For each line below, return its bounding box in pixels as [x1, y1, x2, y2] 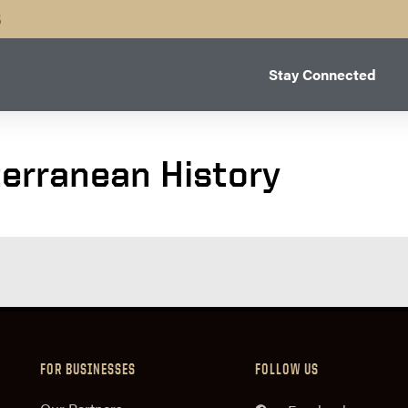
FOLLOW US [255, 360, 319, 379]
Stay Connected [269, 64, 376, 85]
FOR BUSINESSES [40, 360, 136, 379]
